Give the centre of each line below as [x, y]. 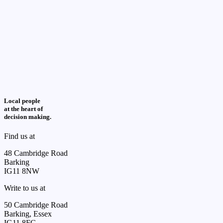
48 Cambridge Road [36, 153]
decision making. [28, 117]
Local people [22, 101]
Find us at [19, 136]
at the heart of [23, 109]
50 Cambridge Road [36, 205]
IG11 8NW [22, 171]
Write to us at [25, 188]
